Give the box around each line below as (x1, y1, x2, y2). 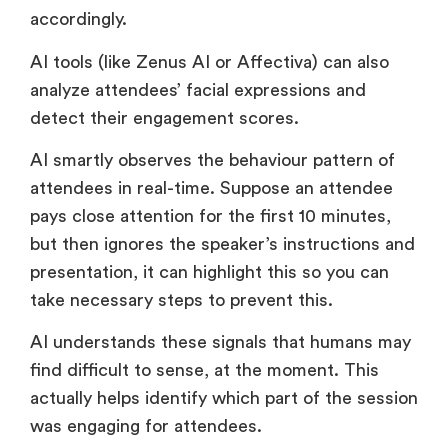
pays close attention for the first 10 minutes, (30, 207, 391, 226)
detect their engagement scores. (30, 108, 299, 127)
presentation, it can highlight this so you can (30, 263, 389, 282)
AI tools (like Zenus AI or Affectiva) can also (30, 52, 389, 71)
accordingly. (30, 10, 132, 29)
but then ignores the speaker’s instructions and (30, 235, 415, 254)
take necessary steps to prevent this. (30, 291, 338, 310)
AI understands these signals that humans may (30, 333, 411, 352)
